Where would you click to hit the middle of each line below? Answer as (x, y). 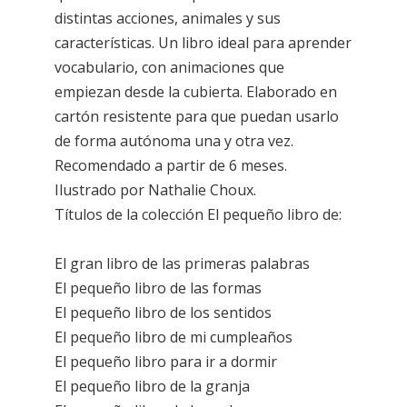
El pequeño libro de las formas (158, 288)
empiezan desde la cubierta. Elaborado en (196, 91)
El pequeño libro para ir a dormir (166, 361)
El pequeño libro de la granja (152, 386)
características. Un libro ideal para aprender (203, 42)
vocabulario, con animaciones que (169, 67)
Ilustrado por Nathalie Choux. (155, 189)
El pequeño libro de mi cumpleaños (174, 337)
